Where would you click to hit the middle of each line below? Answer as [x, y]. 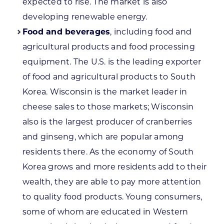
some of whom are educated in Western [105, 211]
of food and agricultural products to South [109, 76]
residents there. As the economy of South [108, 151]
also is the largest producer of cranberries [107, 121]
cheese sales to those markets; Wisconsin [108, 106]
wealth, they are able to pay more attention [112, 181]
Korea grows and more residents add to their [114, 166]
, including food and [151, 31]
